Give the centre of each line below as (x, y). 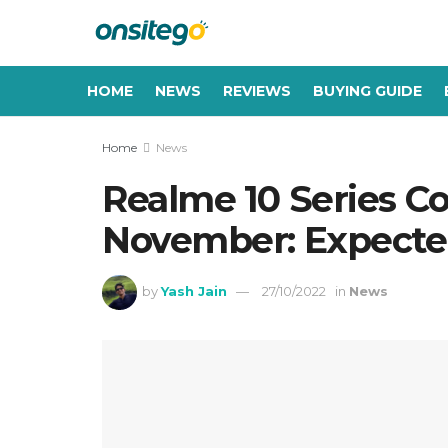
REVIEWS (257, 91)
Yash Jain (194, 291)
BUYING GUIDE (367, 91)
